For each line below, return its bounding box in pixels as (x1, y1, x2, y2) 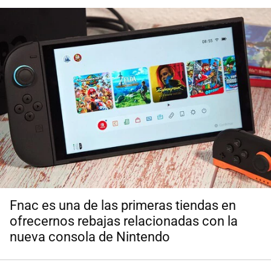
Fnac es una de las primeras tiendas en (10, 198, 236, 214)
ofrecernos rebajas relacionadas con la (10, 214, 238, 229)
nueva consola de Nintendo (10, 229, 170, 245)
